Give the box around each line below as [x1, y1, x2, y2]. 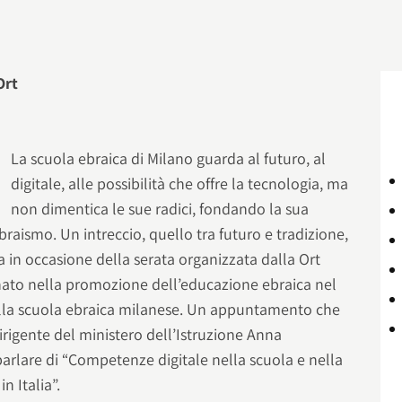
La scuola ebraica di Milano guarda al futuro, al [11, 148, 327, 170]
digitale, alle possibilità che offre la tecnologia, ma [11, 173, 349, 195]
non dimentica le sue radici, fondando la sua [11, 198, 310, 220]
